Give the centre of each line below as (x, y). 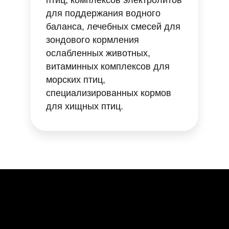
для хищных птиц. (85, 106)
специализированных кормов (109, 93)
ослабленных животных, (98, 53)
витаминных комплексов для (108, 66)
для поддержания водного (103, 13)
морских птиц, (76, 80)
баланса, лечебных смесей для (113, 27)
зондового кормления (93, 40)
